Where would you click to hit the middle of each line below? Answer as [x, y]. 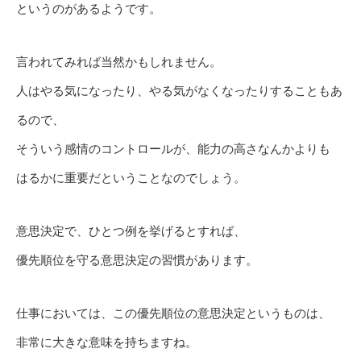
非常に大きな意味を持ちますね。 [107, 342]
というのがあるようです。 [89, 9]
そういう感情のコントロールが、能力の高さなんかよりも [173, 149]
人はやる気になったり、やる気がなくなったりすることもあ [179, 91]
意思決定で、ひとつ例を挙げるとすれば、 [131, 231]
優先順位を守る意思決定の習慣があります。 [137, 260]
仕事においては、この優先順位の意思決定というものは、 [173, 313]
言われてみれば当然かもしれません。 [119, 62]
